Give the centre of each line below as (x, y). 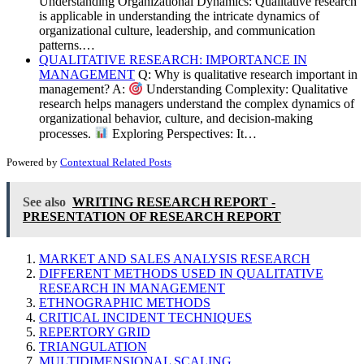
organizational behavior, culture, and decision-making (176, 119)
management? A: (84, 89)
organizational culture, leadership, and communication (177, 30)
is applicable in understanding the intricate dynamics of (179, 15)
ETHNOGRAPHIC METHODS (125, 303)
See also (44, 201)
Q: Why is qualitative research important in (246, 74)
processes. (67, 133)
